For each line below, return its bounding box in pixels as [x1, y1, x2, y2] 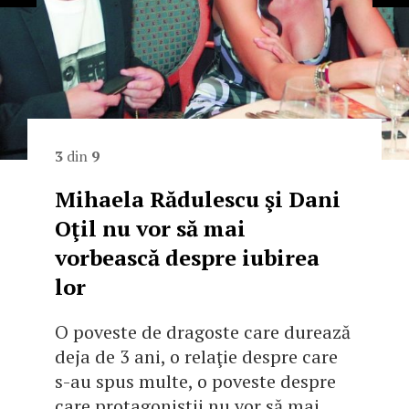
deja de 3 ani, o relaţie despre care [55, 344, 338, 370]
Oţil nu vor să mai [55, 214, 246, 244]
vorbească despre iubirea [55, 243, 320, 273]
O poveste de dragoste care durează [55, 320, 351, 345]
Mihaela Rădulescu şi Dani [55, 184, 341, 215]
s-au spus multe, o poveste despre [55, 369, 336, 394]
